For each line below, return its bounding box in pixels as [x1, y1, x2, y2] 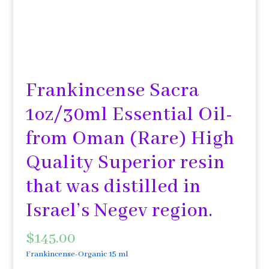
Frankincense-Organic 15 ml [25, 249, 128, 259]
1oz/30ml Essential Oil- [25, 103, 233, 127]
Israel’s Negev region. [25, 199, 213, 223]
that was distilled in [25, 175, 201, 199]
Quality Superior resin [25, 151, 225, 175]
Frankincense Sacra [25, 79, 199, 103]
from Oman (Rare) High [25, 127, 235, 151]
